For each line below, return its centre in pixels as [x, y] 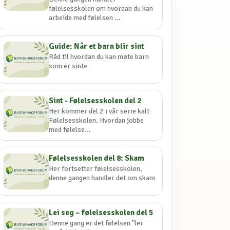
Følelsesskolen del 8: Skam [97, 158]
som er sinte [68, 66]
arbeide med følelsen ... [85, 18]
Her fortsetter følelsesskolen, [96, 168]
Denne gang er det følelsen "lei [96, 223]
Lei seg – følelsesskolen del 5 [101, 213]
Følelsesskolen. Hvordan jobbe [97, 121]
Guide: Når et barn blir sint [97, 46]
